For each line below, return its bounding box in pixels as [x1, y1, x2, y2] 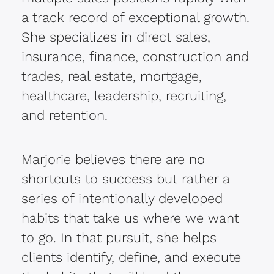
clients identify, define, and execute [21, 250, 241, 265]
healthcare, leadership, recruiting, [21, 88, 226, 104]
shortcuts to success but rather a [21, 171, 229, 187]
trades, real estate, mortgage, [21, 68, 202, 84]
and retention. [21, 108, 108, 124]
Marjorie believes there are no [21, 152, 205, 168]
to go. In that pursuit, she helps [21, 230, 217, 246]
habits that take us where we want [21, 210, 239, 226]
